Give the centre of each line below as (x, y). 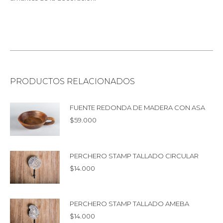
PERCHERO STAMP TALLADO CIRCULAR (134, 156)
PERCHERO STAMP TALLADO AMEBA (129, 204)
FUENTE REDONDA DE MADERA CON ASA (137, 107)
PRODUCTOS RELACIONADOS (72, 81)
